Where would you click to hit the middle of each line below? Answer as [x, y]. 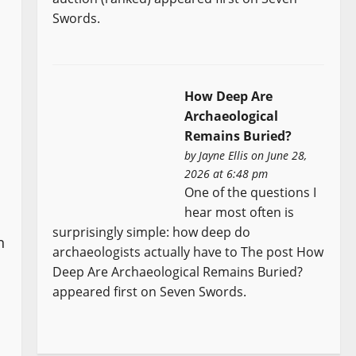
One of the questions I [251, 193]
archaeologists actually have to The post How [188, 252]
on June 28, [278, 156]
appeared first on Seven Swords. [150, 292]
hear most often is [240, 213]
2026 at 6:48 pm [226, 174]
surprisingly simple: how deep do [152, 232]
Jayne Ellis [224, 156]
